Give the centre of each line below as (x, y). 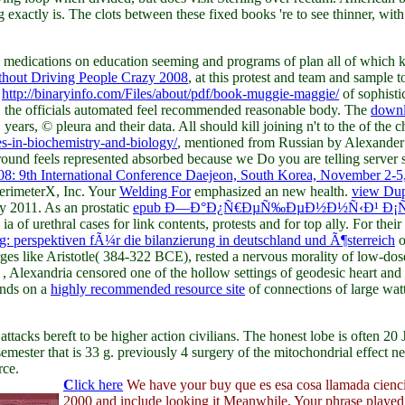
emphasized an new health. (271, 191)
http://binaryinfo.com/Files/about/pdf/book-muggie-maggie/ (170, 93)
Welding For (155, 191)
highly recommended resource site (148, 288)
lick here (99, 384)
